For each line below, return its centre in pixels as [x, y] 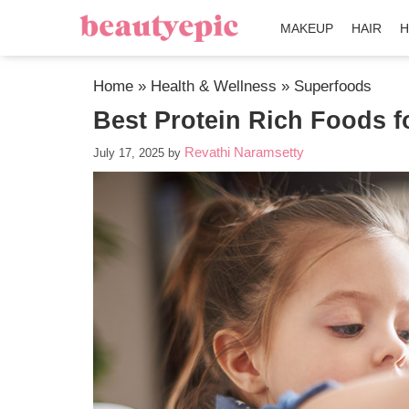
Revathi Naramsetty [244, 152]
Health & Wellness [214, 86]
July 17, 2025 [129, 153]
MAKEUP [307, 28]
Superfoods [333, 86]
